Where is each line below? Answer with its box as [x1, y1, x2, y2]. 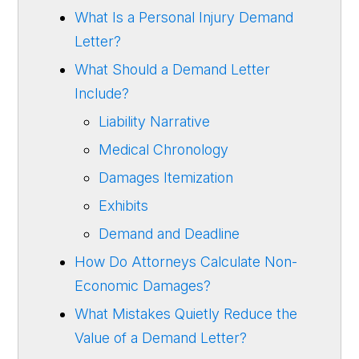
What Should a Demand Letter [75, 60, 271, 78]
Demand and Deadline [99, 224, 240, 242]
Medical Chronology [99, 140, 233, 158]
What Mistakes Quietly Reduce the [75, 305, 298, 322]
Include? [75, 84, 130, 102]
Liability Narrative [99, 112, 215, 130]
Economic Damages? [75, 276, 212, 294]
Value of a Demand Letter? [75, 329, 248, 346]
